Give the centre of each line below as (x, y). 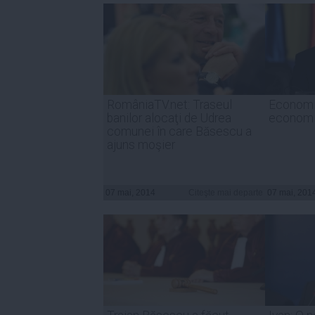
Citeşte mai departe (226, 192)
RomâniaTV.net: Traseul (169, 104)
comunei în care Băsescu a (179, 131)
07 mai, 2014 (130, 192)
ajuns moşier (141, 144)
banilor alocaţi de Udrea (169, 118)
